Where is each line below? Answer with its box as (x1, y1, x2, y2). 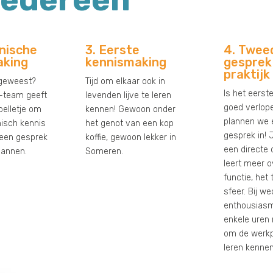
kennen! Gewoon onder (85, 104, 176, 115)
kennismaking (85, 54, 167, 69)
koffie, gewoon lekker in (85, 132, 177, 143)
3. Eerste (85, 42, 140, 57)
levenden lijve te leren (85, 90, 172, 101)
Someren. (85, 146, 124, 157)
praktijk (223, 66, 270, 82)
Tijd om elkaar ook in (85, 76, 166, 87)
